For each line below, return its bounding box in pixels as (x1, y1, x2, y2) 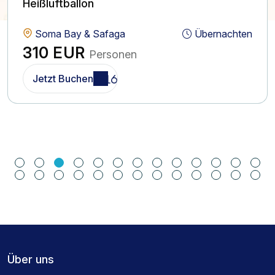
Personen (89, 47, 137, 61)
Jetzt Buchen (33, 72, 93, 85)
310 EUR (23, 43, 89, 62)
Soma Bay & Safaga (33, 27, 125, 40)
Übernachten (192, 27, 252, 40)
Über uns (7, 252, 54, 266)
